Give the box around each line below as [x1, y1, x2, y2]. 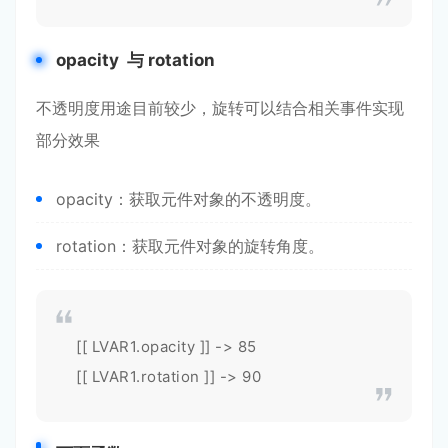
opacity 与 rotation [56, 50, 215, 70]
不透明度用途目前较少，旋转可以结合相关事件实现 [36, 98, 404, 118]
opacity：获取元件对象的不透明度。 [56, 189, 321, 209]
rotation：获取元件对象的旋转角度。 [56, 236, 324, 256]
